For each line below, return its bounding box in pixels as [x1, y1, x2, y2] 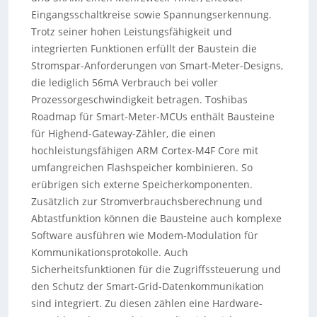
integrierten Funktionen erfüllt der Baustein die [30, 42, 257, 55]
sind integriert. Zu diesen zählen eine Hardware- [30, 296, 263, 310]
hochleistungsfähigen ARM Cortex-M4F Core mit [30, 144, 258, 157]
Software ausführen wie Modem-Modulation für [30, 229, 258, 242]
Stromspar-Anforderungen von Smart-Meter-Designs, [30, 59, 283, 72]
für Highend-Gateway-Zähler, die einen [30, 127, 216, 140]
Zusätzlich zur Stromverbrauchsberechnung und [30, 195, 263, 208]
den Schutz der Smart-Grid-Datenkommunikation [30, 279, 264, 293]
